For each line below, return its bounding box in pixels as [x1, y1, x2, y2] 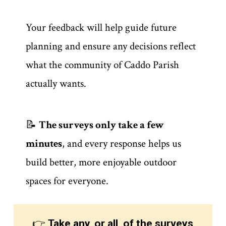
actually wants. [25, 77, 86, 91]
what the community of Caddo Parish [25, 58, 179, 72]
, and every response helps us [62, 137, 181, 151]
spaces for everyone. [25, 174, 108, 188]
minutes [25, 137, 62, 151]
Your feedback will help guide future [25, 21, 177, 35]
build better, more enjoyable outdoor [25, 155, 177, 169]
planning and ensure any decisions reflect [25, 39, 196, 53]
